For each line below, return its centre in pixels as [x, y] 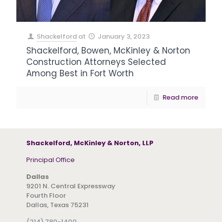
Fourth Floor [46, 195]
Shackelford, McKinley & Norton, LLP [90, 143]
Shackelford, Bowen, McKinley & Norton [108, 50]
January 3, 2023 [124, 36]
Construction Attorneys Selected [96, 62]
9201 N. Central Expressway [71, 186]
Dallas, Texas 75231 [57, 205]
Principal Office [51, 160]
